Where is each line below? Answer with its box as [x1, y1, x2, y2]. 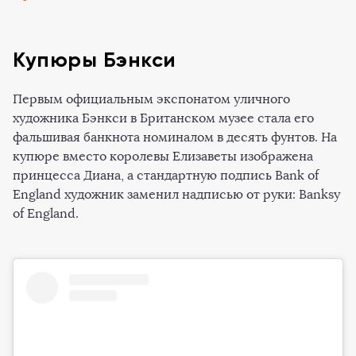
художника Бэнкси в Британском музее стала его [13, 110, 314, 126]
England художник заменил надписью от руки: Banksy [13, 186, 340, 202]
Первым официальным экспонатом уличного [13, 91, 290, 106]
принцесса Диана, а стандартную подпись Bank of [13, 167, 319, 183]
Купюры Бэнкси [13, 46, 176, 72]
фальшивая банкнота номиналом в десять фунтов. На [13, 129, 337, 145]
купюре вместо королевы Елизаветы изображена [13, 148, 313, 164]
